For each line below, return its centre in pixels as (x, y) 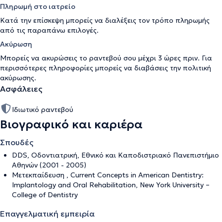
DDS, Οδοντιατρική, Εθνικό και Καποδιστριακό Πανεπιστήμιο (115, 155)
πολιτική (197, 68)
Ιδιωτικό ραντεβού (43, 109)
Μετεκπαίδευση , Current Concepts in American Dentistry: (108, 175)
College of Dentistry (45, 194)
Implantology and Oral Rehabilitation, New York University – (111, 185)
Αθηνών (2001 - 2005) (49, 165)
